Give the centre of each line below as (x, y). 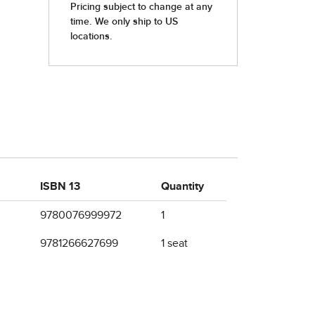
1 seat (174, 243)
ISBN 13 (60, 186)
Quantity (182, 186)
